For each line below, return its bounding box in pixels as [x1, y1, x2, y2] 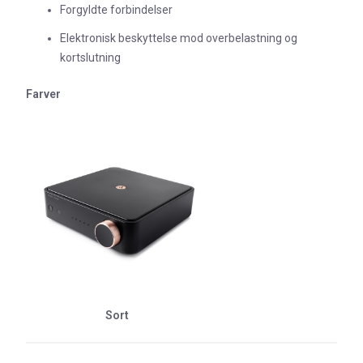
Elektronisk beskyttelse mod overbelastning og [60, 31, 297, 45]
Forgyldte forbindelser [60, 3, 173, 17]
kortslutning [60, 50, 121, 64]
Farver [26, 87, 61, 100]
